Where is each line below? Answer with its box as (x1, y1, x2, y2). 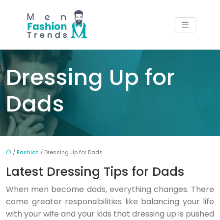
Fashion (17, 148, 39, 156)
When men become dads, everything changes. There (6, 184, 214, 195)
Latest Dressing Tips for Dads (6, 163, 184, 180)
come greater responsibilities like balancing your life (6, 196, 214, 207)
